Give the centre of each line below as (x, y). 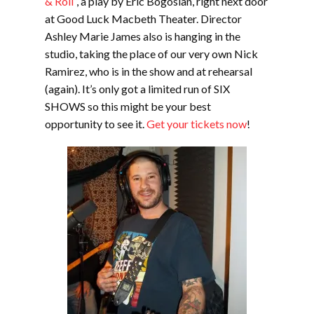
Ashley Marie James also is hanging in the (143, 36)
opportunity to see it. (96, 124)
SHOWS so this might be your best (128, 106)
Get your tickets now (197, 124)
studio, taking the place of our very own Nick (151, 54)
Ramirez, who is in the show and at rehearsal (149, 71)
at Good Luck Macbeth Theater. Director (143, 19)
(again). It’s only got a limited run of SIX (137, 89)
